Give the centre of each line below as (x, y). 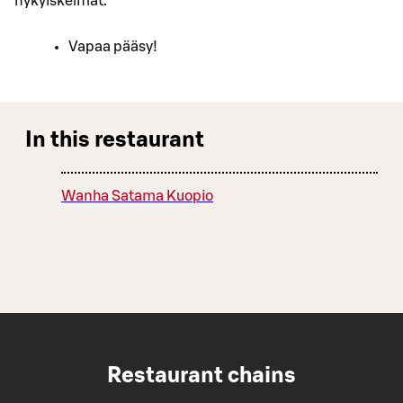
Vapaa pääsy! (113, 46)
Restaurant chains (201, 376)
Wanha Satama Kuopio (137, 196)
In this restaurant (115, 140)
